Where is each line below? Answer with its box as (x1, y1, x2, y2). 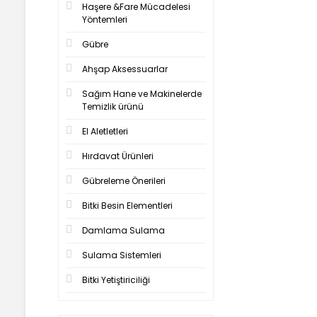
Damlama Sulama (82, 224, 165, 236)
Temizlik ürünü (82, 100, 144, 113)
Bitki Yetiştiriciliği (82, 274, 150, 286)
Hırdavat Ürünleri (82, 150, 154, 162)
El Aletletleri (82, 125, 128, 137)
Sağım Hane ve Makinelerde (82, 88, 202, 100)
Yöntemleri (82, 13, 127, 25)
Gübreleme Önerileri (82, 175, 166, 187)
